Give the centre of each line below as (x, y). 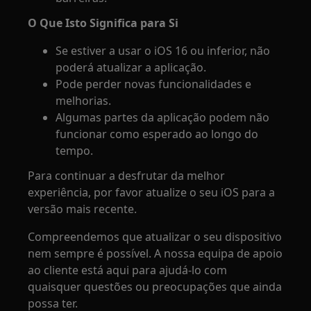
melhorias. (84, 101)
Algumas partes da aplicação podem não (163, 117)
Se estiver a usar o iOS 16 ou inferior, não (163, 51)
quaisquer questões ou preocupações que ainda (155, 287)
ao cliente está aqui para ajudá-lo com (128, 270)
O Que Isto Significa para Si (103, 23)
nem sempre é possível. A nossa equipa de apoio (155, 253)
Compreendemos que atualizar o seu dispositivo (155, 237)
